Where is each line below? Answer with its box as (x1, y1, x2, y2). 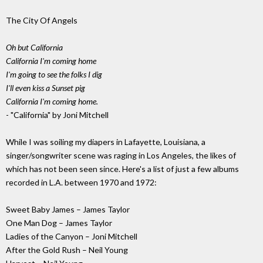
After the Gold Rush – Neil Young (6, 245, 128, 255)
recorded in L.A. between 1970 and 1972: (6, 177, 157, 188)
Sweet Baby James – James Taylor (6, 204, 130, 215)
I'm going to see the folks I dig (6, 69, 102, 80)
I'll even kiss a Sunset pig (6, 83, 85, 93)
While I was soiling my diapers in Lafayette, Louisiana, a (6, 137, 205, 147)
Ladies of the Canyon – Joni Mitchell (6, 231, 137, 242)
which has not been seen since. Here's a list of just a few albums (6, 164, 239, 174)
